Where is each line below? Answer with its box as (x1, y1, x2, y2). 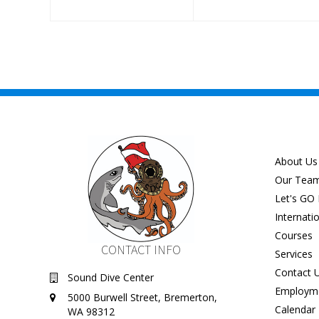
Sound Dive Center (68, 270, 155, 284)
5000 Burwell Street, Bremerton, (68, 290, 218, 304)
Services (275, 246, 313, 261)
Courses (275, 228, 313, 242)
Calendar (275, 302, 316, 316)
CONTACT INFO (101, 241, 182, 258)
